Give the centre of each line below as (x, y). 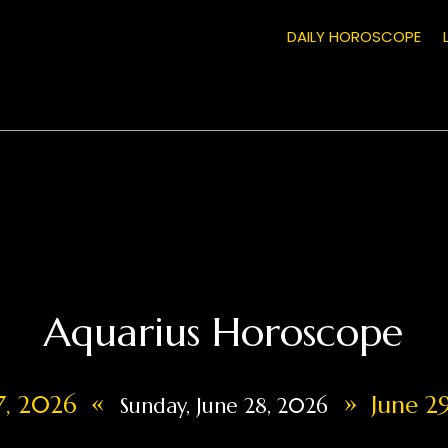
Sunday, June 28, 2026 (223, 405)
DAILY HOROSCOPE (353, 37)
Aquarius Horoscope (224, 331)
